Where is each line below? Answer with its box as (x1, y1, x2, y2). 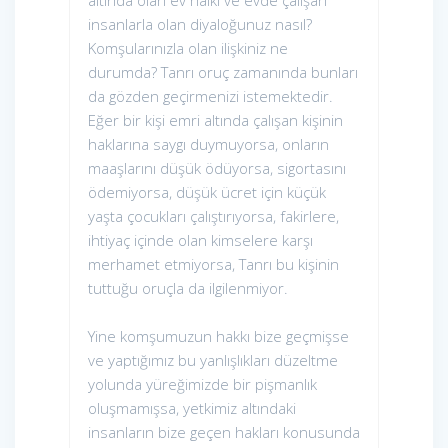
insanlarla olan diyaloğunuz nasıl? (88, 14, 312, 35)
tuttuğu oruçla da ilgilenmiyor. (88, 278, 292, 299)
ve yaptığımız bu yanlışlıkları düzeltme (88, 350, 338, 371)
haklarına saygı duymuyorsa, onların (88, 134, 329, 155)
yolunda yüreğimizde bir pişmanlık (88, 374, 317, 395)
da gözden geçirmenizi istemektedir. (88, 86, 333, 107)
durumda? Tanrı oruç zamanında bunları (88, 62, 358, 83)
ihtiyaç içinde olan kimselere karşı (88, 230, 313, 251)
